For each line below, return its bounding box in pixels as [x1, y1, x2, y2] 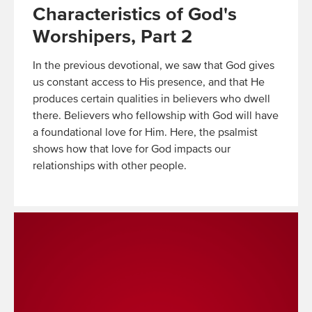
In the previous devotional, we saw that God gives [33, 61, 274, 72]
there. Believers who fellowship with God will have [33, 111, 279, 123]
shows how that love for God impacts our [33, 144, 231, 156]
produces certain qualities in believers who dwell [33, 94, 270, 106]
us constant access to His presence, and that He [33, 77, 265, 89]
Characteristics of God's [33, 5, 237, 24]
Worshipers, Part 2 [33, 27, 192, 47]
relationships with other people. [33, 161, 187, 173]
